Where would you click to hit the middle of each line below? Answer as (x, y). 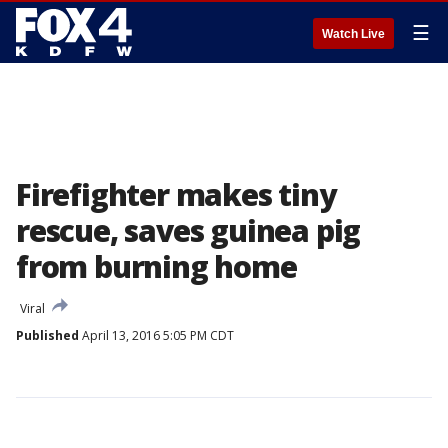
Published (47, 335)
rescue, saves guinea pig (188, 230)
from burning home (156, 266)
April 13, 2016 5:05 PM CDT (156, 335)
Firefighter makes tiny (176, 194)
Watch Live (353, 34)
